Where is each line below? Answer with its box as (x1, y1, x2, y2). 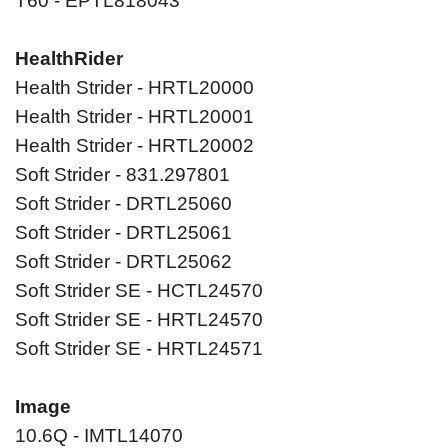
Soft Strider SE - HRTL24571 (15, 338, 263, 360)
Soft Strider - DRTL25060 (15, 193, 232, 215)
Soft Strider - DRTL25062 (15, 251, 232, 273)
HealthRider (15, 48, 123, 70)
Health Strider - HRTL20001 (15, 106, 254, 128)
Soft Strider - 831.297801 (15, 164, 230, 186)
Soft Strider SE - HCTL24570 (15, 280, 263, 302)
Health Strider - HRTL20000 (15, 77, 254, 99)
